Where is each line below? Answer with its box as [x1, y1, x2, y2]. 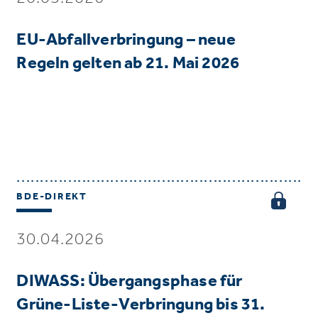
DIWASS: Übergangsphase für [16, 270, 243, 291]
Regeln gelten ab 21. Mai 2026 [16, 52, 240, 73]
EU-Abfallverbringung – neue [16, 28, 236, 50]
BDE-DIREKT [16, 190, 87, 203]
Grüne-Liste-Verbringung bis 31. [16, 293, 265, 314]
